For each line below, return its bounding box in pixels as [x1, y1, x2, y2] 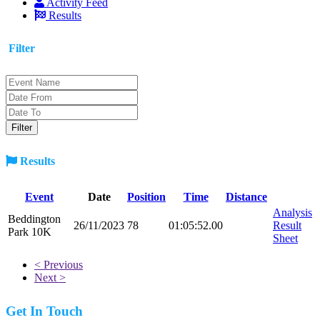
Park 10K [8, 225, 51, 238]
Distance [226, 190, 267, 203]
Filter [6, 41, 35, 54]
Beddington [8, 212, 61, 225]
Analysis [273, 206, 312, 219]
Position [127, 190, 166, 203]
